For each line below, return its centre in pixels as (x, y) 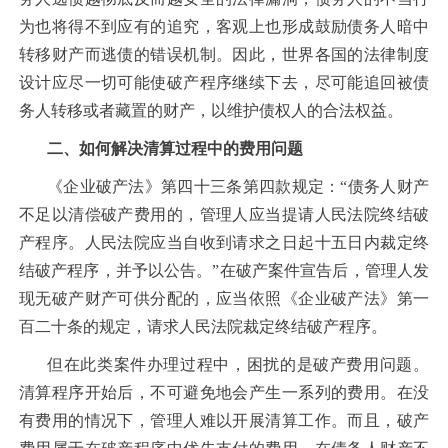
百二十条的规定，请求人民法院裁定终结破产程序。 (202, 326)
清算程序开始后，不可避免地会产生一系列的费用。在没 (224, 392)
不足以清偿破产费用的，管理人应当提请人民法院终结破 (224, 214)
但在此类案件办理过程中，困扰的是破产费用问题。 (238, 364)
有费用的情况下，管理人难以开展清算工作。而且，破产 (224, 420)
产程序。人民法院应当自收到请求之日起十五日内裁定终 (224, 242)
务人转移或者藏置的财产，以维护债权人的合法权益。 (210, 110)
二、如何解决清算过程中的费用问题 (174, 148)
